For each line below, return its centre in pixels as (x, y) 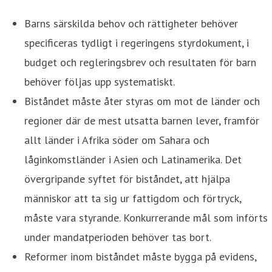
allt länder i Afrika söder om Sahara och (117, 140)
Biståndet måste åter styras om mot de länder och (142, 101)
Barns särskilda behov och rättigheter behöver (131, 23)
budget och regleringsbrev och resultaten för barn (140, 62)
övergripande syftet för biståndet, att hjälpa (127, 178)
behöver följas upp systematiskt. (100, 81)
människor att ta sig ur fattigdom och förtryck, (133, 198)
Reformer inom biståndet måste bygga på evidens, (140, 256)
